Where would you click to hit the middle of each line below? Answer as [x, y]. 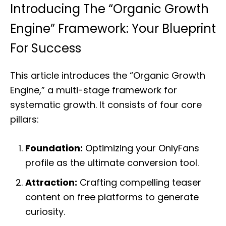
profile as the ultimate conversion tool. [112, 163]
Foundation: [54, 148]
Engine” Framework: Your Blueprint [113, 29]
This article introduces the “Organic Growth [108, 75]
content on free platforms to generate [112, 197]
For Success [46, 48]
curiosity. [45, 212]
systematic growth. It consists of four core [106, 105]
